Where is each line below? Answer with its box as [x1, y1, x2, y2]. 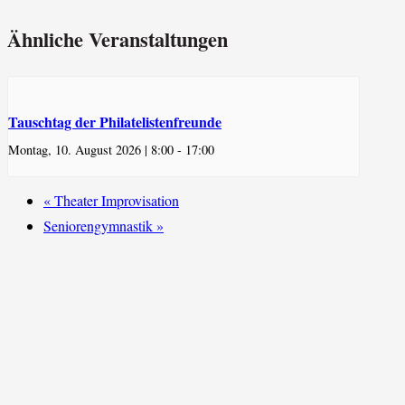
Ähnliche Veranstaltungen [7, 24, 228, 55]
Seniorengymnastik [43, 215, 156, 235]
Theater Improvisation [51, 190, 179, 210]
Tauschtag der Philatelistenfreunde [8, 110, 221, 132]
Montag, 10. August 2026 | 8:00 [8, 140, 174, 158]
